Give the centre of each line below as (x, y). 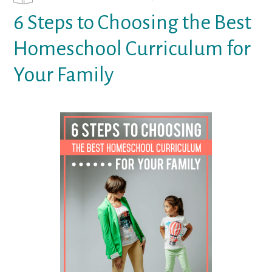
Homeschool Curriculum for (132, 48)
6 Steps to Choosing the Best (133, 22)
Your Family (64, 74)
